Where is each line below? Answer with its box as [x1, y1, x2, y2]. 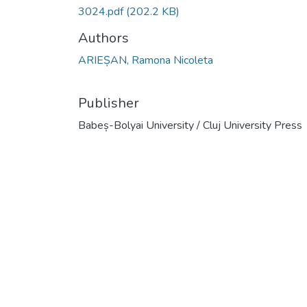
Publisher [78, 93, 139, 112]
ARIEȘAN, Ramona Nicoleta [78, 52, 213, 68]
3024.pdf [78, 3, 126, 19]
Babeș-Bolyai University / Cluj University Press [78, 117, 302, 133]
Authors [78, 28, 129, 47]
